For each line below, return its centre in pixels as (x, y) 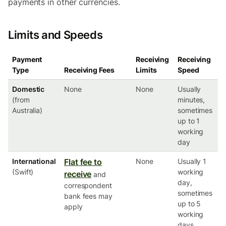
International (34, 161)
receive (78, 174)
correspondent (88, 185)
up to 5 (189, 204)
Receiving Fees (89, 70)
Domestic (29, 89)
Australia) (27, 110)
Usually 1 (192, 161)
